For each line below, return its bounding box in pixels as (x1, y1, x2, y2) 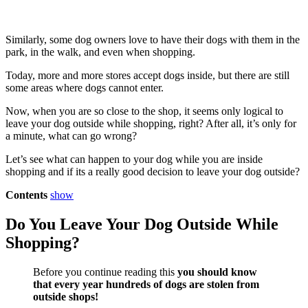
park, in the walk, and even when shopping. (5, 45, 195, 58)
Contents (5, 188, 47, 201)
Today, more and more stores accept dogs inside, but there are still (5, 69, 289, 81)
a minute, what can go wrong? (5, 129, 137, 142)
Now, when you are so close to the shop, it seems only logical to (5, 104, 283, 117)
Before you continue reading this (33, 265, 175, 278)
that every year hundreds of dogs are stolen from (33, 278, 259, 290)
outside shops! (33, 290, 98, 302)
